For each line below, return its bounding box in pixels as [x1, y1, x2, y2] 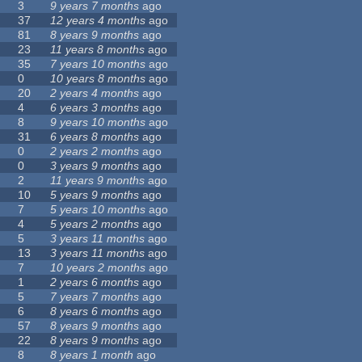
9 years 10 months [50, 116, 146, 129]
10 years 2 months [50, 261, 146, 275]
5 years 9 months [50, 188, 140, 202]
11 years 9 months [50, 174, 145, 187]
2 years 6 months [50, 276, 140, 289]
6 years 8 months [50, 130, 140, 144]
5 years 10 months [50, 203, 146, 217]
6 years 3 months [50, 101, 140, 115]
